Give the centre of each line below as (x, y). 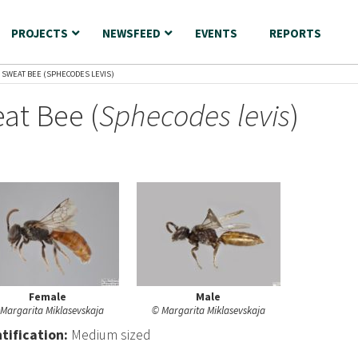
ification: (40, 335)
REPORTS (295, 33)
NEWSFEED (131, 33)
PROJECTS (40, 33)
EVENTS (216, 33)
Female (47, 296)
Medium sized (111, 335)
